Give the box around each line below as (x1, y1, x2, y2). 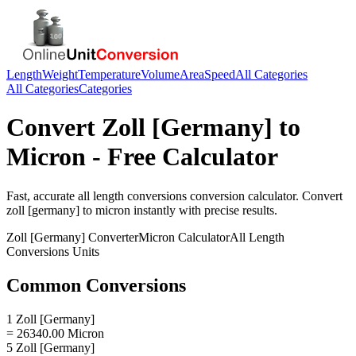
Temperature (78, 68, 141, 81)
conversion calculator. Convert (187, 188, 342, 203)
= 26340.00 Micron (6, 326, 104, 340)
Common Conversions (6, 274, 186, 296)
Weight (42, 68, 78, 81)
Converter (85, 230, 138, 244)
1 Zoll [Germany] (6, 311, 95, 326)
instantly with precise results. (130, 203, 277, 217)
